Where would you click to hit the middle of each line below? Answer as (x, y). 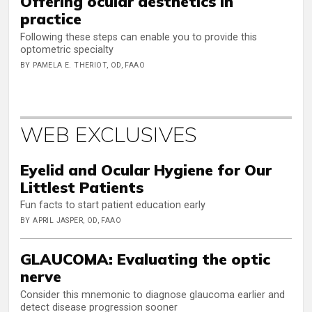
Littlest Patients (82, 187)
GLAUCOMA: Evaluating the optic (145, 259)
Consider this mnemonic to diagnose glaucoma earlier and (153, 295)
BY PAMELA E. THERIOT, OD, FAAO (83, 65)
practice (51, 19)
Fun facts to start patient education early (113, 205)
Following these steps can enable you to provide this (139, 37)
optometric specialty (67, 49)
